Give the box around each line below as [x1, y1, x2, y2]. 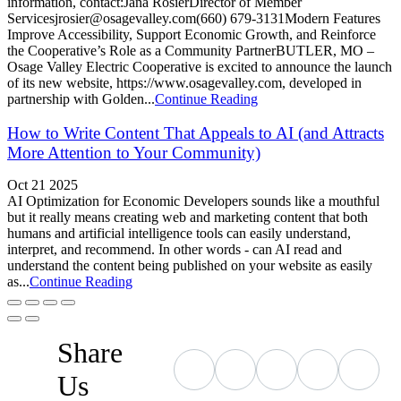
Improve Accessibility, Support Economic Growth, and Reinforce [7, 27, 376, 43]
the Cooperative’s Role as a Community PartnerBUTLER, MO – [7, 43, 374, 59]
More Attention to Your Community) [7, 143, 260, 163]
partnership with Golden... [7, 91, 155, 107]
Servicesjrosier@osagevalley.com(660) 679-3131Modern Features [7, 11, 380, 27]
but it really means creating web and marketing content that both [7, 209, 368, 226]
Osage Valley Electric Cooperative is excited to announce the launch [7, 59, 392, 75]
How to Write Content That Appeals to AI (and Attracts [7, 124, 384, 143]
